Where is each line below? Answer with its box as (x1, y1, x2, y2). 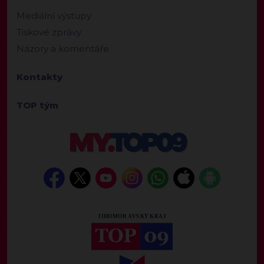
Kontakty (16, 71, 62, 83)
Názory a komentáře (16, 43, 109, 55)
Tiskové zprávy (16, 27, 81, 38)
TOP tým (16, 100, 58, 111)
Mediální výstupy (16, 10, 91, 22)
